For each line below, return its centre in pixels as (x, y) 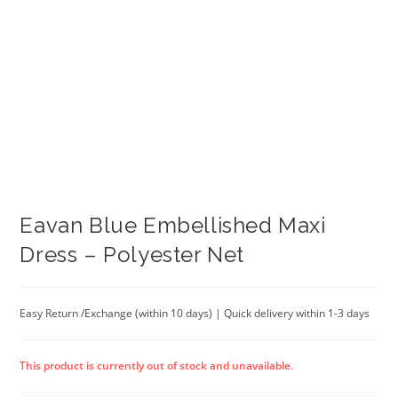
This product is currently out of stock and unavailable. (157, 366)
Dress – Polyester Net (132, 255)
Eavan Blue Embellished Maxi (173, 226)
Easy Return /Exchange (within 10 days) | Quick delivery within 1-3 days (195, 314)
